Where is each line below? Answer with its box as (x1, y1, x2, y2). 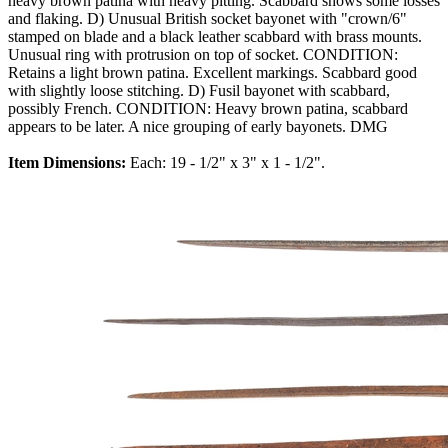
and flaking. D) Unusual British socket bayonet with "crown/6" (8, 10, 407, 28)
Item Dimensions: (8, 154, 130, 172)
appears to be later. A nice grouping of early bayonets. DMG (8, 118, 388, 136)
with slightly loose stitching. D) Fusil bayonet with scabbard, (8, 82, 390, 100)
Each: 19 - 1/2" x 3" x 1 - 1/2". (130, 154, 325, 172)
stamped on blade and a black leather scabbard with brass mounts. (8, 28, 422, 46)
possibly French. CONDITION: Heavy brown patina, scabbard (8, 100, 408, 118)
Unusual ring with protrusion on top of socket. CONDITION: (8, 46, 398, 64)
